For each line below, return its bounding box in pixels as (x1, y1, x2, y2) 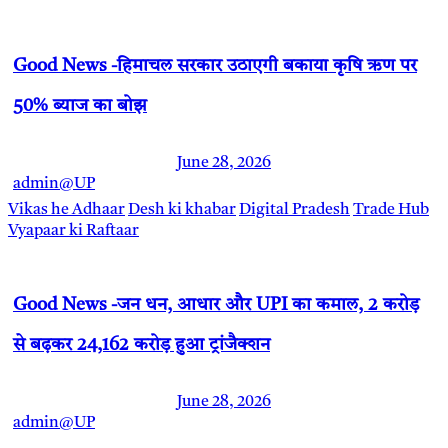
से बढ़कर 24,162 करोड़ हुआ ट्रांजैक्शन (13, 335, 270, 354)
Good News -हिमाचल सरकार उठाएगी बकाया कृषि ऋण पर (13, 56, 417, 75)
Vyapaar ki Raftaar (8, 222, 139, 239)
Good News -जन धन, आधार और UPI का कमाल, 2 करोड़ (13, 295, 419, 314)
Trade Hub (353, 201, 429, 218)
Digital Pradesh (239, 201, 350, 218)
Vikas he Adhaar (8, 201, 125, 218)
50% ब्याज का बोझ (13, 96, 147, 115)
